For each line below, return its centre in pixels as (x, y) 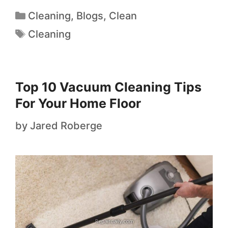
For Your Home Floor (78, 104)
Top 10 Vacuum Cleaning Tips (108, 87)
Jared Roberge (66, 126)
